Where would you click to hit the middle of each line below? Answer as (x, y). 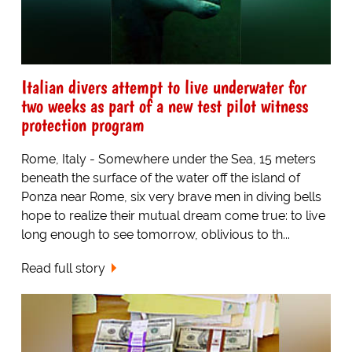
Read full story (63, 269)
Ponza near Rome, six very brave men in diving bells (171, 197)
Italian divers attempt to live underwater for (163, 87)
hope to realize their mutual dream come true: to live (173, 216)
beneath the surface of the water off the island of (160, 178)
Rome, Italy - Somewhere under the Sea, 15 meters (168, 159)
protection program (82, 125)
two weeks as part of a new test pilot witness (164, 106)
